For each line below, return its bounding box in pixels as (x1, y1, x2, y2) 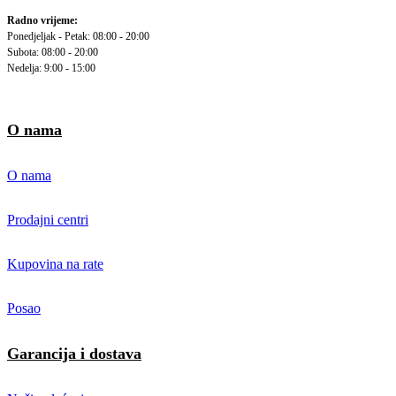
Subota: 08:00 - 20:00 (7, 46, 98, 59)
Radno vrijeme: (7, 14, 78, 27)
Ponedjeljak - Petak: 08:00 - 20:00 (7, 30, 149, 43)
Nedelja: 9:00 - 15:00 (7, 62, 95, 75)
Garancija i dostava (7, 345, 141, 363)
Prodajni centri (7, 212, 88, 228)
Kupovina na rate (7, 256, 103, 272)
